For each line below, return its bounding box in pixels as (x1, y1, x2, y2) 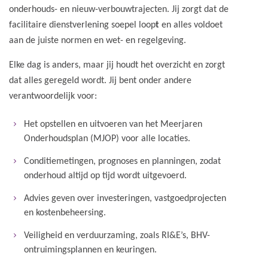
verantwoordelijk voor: (9, 92, 97, 101)
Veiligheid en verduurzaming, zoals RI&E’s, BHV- (24, 231, 210, 240)
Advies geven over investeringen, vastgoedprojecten (24, 194, 226, 203)
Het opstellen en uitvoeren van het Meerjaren (24, 120, 202, 129)
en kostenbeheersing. (24, 208, 106, 218)
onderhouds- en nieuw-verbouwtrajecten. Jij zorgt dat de (9, 5, 229, 14)
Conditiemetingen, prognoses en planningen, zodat (24, 157, 221, 166)
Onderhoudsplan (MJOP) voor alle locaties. (24, 134, 190, 144)
